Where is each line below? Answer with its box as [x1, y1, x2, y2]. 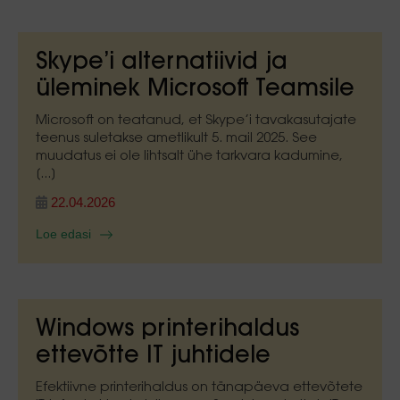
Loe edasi [36, 227, 91, 241]
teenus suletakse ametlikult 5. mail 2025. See [36, 132, 317, 146]
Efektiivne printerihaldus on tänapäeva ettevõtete [36, 381, 362, 395]
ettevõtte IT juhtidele [36, 346, 271, 369]
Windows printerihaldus [36, 319, 299, 342]
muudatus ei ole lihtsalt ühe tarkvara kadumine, [36, 150, 343, 163]
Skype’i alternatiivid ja [36, 52, 287, 75]
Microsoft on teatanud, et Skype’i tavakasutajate [36, 114, 356, 128]
